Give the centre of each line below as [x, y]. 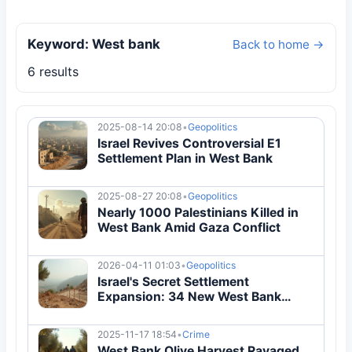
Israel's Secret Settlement [173, 281]
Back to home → [279, 44]
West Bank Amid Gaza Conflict [189, 227]
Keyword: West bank [94, 44]
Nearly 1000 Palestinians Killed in [198, 212]
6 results [53, 71]
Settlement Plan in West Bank [185, 158]
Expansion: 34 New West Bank [189, 296]
